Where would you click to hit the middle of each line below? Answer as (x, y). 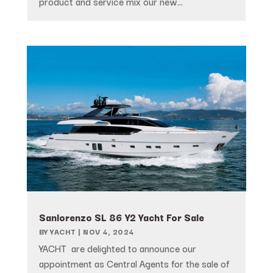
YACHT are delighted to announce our (117, 248)
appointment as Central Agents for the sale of (134, 264)
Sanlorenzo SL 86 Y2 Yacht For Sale (121, 217)
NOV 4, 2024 (108, 232)
